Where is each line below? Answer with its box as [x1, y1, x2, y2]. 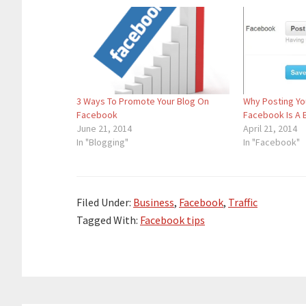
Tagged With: [76, 213, 140, 227]
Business [133, 195, 174, 210]
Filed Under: [76, 195, 133, 210]
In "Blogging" [76, 136, 128, 149]
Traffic [228, 195, 258, 210]
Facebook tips [140, 213, 205, 227]
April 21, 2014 [243, 122, 298, 135]
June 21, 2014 [76, 122, 132, 135]
